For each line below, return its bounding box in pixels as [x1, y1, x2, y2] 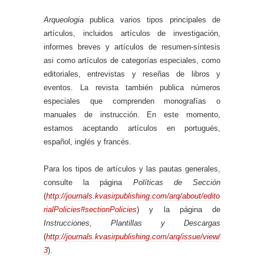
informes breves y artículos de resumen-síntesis [44, 42, 220, 51]
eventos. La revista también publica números [44, 83, 220, 92]
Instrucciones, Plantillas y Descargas [44, 219, 220, 227]
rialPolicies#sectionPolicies [44, 205, 137, 214]
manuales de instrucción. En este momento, [44, 110, 220, 119]
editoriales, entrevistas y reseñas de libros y [44, 70, 220, 78]
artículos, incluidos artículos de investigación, [44, 29, 220, 38]
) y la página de [137, 205, 220, 214]
